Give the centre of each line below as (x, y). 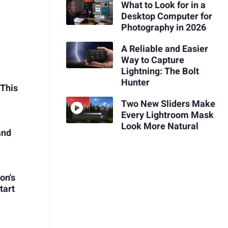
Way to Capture (152, 60)
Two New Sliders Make (168, 104)
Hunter (135, 82)
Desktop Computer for (166, 17)
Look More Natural (160, 126)
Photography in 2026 (163, 28)
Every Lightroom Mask (167, 115)
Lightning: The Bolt (160, 71)
